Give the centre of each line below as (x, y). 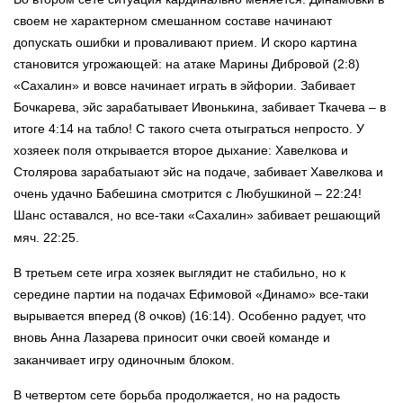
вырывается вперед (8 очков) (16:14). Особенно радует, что (190, 316)
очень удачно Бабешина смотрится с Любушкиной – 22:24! (188, 194)
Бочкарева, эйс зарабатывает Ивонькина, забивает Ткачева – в (200, 107)
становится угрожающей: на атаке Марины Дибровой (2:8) (187, 64)
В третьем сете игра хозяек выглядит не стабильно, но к (179, 273)
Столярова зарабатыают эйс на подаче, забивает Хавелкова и (198, 172)
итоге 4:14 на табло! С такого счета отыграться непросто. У (189, 129)
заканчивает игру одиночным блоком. (124, 360)
